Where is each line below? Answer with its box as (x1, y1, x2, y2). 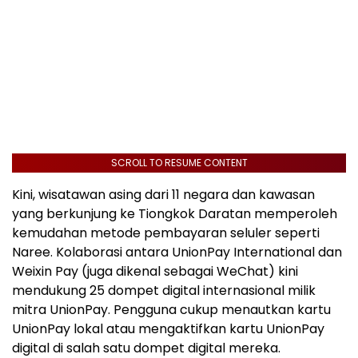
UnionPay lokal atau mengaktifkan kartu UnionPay (12, 320, 324, 338)
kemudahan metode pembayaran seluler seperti (12, 224, 320, 242)
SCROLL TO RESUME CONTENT (110, 156, 248, 169)
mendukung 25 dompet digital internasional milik (12, 281, 316, 300)
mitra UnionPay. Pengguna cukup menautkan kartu (12, 300, 331, 319)
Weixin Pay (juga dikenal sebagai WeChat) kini (12, 262, 298, 280)
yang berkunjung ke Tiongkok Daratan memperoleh (12, 205, 337, 223)
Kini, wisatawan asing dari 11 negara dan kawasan (12, 185, 315, 204)
